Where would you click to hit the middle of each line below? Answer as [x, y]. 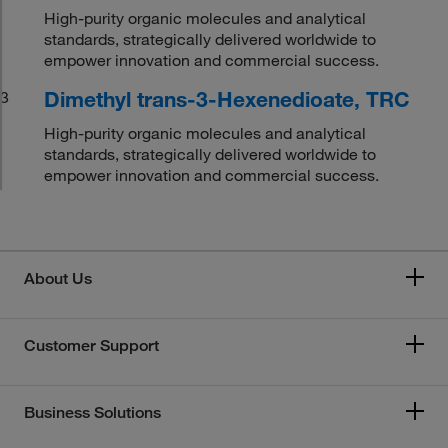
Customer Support [91, 345]
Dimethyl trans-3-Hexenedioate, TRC [227, 98]
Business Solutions [92, 412]
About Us [58, 278]
